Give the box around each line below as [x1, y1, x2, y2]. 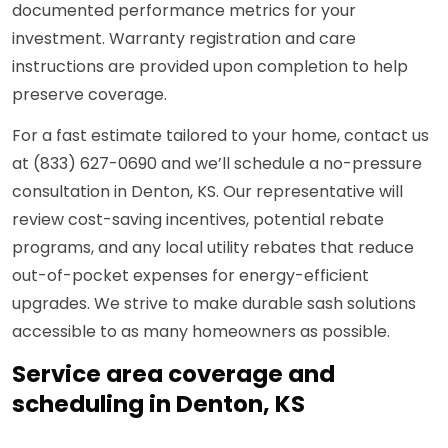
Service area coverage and [12, 358, 335, 391]
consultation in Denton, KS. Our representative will [12, 180, 403, 204]
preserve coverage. [12, 83, 167, 107]
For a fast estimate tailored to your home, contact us [12, 124, 429, 148]
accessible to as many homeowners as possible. [12, 320, 390, 344]
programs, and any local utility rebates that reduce [12, 236, 414, 260]
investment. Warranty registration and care [12, 27, 356, 51]
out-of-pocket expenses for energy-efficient [12, 264, 369, 288]
